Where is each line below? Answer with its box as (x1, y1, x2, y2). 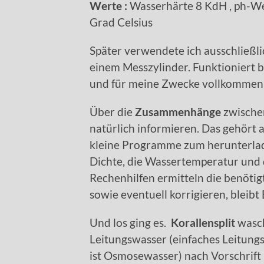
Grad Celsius (90, 15, 153, 29)
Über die (90, 105, 135, 119)
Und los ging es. (90, 216, 171, 230)
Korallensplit (171, 216, 235, 230)
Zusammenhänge (135, 105, 223, 119)
